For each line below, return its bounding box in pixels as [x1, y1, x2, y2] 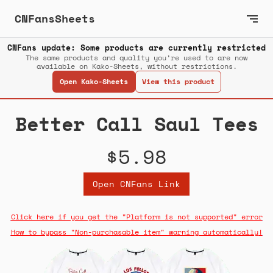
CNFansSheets [15, 10, 95, 26]
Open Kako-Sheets [59, 76, 128, 87]
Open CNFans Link [93, 177, 180, 191]
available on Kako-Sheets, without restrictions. [36, 61, 237, 72]
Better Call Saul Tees [15, 109, 258, 139]
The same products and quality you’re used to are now [26, 52, 247, 63]
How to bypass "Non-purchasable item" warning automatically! [10, 227, 263, 238]
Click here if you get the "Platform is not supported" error [10, 211, 263, 222]
